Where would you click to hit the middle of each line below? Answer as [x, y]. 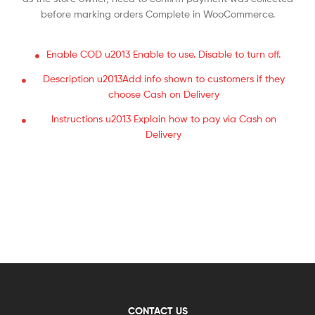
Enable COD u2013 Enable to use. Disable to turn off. [164, 53]
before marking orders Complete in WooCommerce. [157, 13]
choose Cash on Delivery [163, 94]
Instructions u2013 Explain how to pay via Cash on [163, 118]
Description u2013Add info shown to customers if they [163, 78]
